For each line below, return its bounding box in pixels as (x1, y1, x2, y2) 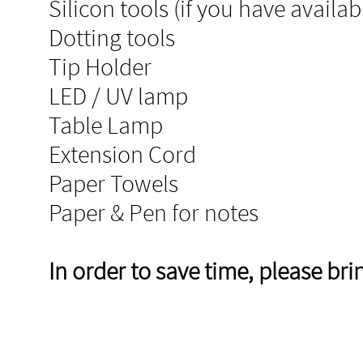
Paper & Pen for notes (49, 197, 258, 228)
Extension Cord (49, 139, 196, 169)
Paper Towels (49, 168, 178, 199)
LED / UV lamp (49, 80, 188, 111)
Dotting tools (49, 22, 175, 53)
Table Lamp (49, 109, 163, 140)
